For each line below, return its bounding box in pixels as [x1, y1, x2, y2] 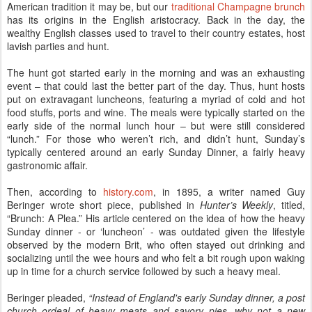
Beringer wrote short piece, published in [7, 197, 200, 212]
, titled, [273, 197, 305, 212]
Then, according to [7, 184, 103, 198]
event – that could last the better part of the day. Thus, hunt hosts [7, 78, 305, 93]
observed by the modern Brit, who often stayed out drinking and [7, 237, 305, 251]
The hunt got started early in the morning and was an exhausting [7, 65, 305, 79]
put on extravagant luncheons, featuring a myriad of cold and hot [7, 91, 305, 106]
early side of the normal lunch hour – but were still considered [7, 118, 305, 132]
